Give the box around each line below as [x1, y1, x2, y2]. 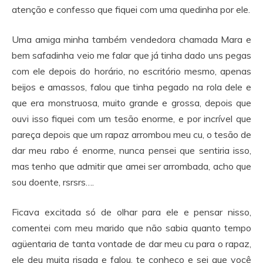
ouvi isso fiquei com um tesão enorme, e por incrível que [12, 113, 251, 124]
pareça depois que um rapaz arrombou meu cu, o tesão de [12, 129, 251, 140]
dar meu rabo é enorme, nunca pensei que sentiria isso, [12, 144, 251, 156]
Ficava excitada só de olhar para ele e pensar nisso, [12, 206, 251, 218]
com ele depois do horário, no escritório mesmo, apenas [12, 65, 251, 77]
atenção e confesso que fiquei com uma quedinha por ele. [12, 4, 250, 15]
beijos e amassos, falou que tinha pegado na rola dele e [12, 81, 251, 93]
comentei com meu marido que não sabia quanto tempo [12, 222, 251, 234]
